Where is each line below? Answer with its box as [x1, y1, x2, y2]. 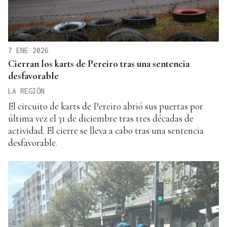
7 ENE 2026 [8, 46, 49, 55]
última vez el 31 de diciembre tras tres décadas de [8, 112, 194, 124]
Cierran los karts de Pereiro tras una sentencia [8, 57, 190, 69]
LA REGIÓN [8, 86, 45, 95]
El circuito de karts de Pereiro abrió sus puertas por [8, 100, 203, 112]
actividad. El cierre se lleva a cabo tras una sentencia [8, 124, 204, 136]
